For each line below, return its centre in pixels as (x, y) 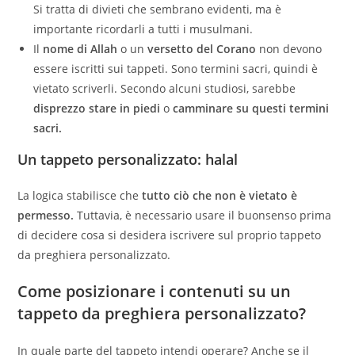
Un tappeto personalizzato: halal (128, 160)
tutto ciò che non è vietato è (220, 196)
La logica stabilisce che (80, 196)
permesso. (46, 216)
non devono (289, 49)
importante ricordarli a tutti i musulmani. (143, 29)
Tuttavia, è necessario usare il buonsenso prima (203, 216)
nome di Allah (80, 49)
